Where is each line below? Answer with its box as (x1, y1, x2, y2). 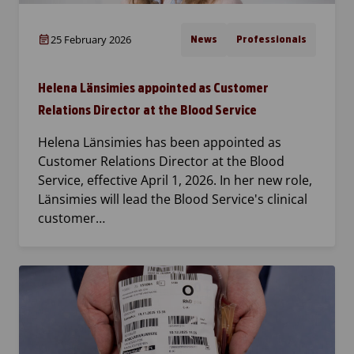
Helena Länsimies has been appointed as (38, 134, 281, 152)
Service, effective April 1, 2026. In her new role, (38, 171, 312, 190)
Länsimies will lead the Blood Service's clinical (38, 190, 307, 209)
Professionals (236, 34, 307, 46)
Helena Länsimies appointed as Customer (38, 81, 269, 96)
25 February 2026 (51, 32, 131, 47)
